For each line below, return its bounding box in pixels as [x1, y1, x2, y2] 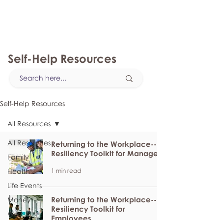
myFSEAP [9, 9, 52, 21]
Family [7, 153, 29, 161]
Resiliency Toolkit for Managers [51, 149, 164, 158]
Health [7, 167, 30, 175]
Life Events [7, 181, 42, 190]
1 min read [51, 166, 81, 174]
